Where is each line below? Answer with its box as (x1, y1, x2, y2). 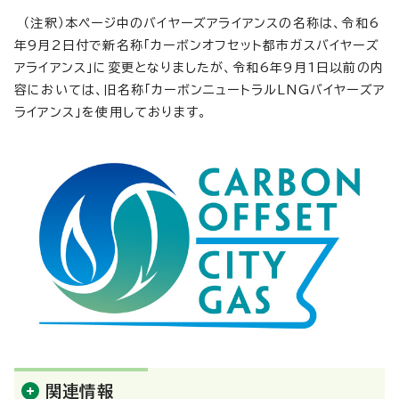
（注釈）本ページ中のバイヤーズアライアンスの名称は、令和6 (14, 16, 380, 29)
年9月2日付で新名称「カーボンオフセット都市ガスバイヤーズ (14, 38, 379, 52)
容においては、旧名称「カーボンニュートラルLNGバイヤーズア (14, 83, 385, 96)
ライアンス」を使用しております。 (14, 105, 208, 118)
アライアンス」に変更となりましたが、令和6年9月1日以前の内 (14, 61, 385, 74)
